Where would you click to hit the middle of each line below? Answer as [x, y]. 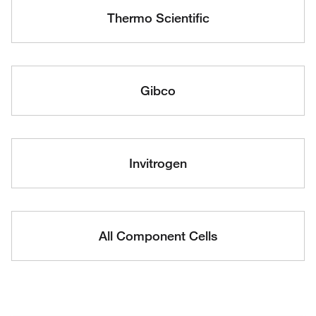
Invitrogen [158, 163]
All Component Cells [158, 236]
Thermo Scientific [158, 18]
